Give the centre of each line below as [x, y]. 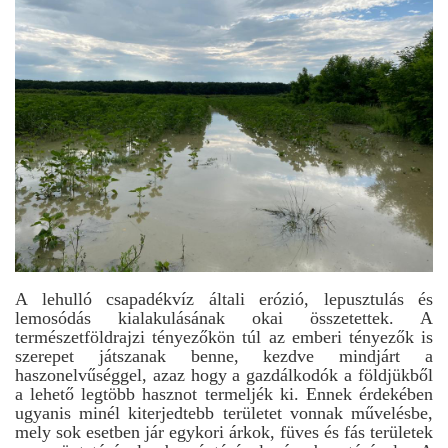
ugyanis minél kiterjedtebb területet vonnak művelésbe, [224, 412]
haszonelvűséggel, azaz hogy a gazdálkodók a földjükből [224, 374]
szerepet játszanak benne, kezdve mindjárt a [224, 355]
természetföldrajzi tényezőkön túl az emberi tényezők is [224, 336]
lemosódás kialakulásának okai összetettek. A [224, 317]
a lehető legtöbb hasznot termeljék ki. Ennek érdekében [224, 393]
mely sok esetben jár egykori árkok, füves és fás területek [224, 431]
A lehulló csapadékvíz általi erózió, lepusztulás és [224, 298]
